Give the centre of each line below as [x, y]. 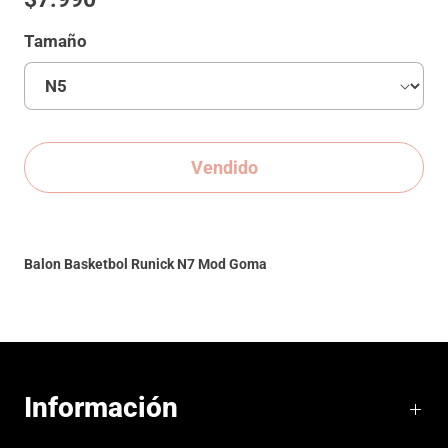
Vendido [224, 167]
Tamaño [55, 41]
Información [101, 407]
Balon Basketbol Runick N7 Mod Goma [145, 264]
